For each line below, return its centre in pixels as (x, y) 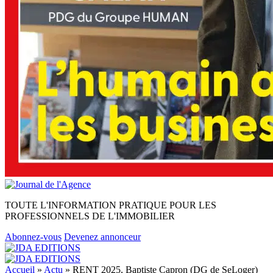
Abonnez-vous (33, 237)
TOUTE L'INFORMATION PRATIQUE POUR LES (111, 205)
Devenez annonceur (102, 237)
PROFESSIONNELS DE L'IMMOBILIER (90, 216)
